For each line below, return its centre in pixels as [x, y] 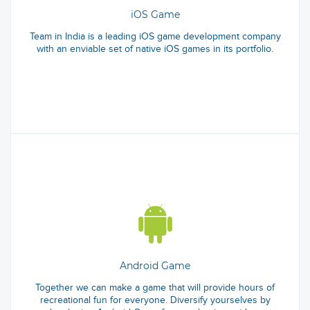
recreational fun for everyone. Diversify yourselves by [155, 300]
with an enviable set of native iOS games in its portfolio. [155, 49]
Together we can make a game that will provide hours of [155, 288]
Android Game [155, 266]
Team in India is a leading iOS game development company [155, 37]
